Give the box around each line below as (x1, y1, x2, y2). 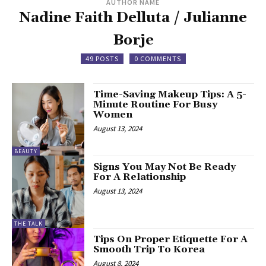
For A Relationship (93, 170, 186, 183)
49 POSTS (85, 53, 119, 63)
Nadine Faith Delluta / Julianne (19, 8, 247, 27)
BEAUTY (14, 147, 37, 155)
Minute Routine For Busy (93, 98, 218, 110)
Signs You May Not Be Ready (93, 160, 236, 173)
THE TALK (14, 220, 43, 228)
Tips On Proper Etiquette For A (93, 233, 248, 246)
